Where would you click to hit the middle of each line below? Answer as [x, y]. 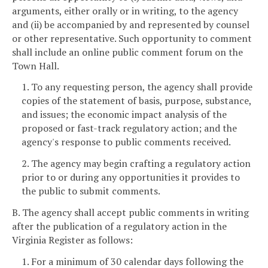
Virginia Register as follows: [72, 240]
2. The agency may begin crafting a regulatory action [136, 164]
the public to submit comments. [91, 191]
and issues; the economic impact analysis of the [124, 115]
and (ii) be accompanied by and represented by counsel [131, 24]
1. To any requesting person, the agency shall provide [137, 87]
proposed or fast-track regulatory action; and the [129, 128]
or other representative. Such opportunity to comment [132, 38]
